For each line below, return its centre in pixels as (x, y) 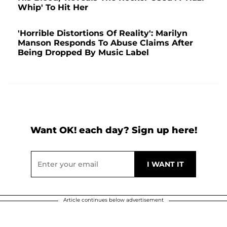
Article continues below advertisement (113, 200)
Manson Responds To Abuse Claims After (105, 43)
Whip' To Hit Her (53, 8)
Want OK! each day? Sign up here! (113, 130)
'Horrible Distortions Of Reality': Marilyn (103, 33)
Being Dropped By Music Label (83, 53)
